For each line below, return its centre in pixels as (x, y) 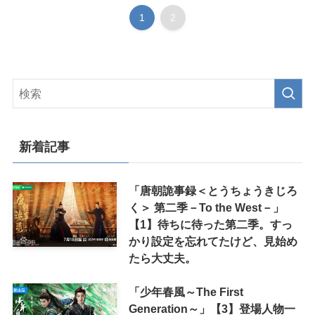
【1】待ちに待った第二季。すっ (210, 224)
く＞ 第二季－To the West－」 (206, 207)
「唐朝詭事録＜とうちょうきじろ (213, 190)
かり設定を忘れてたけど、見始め (213, 241)
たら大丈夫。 (162, 258)
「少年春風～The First (186, 292)
